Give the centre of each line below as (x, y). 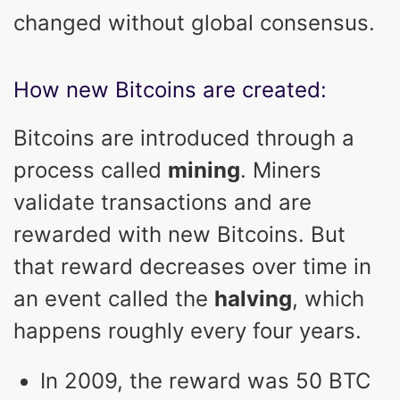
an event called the (114, 298)
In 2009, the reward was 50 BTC (205, 380)
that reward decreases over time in (192, 266)
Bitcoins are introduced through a (184, 137)
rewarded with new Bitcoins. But (179, 234)
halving (253, 298)
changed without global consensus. (194, 22)
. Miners (281, 170)
